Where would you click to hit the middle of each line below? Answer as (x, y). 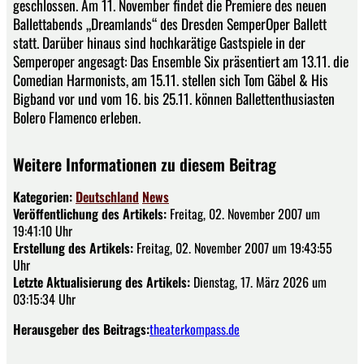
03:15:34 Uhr (44, 299)
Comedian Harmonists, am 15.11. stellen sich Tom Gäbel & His (171, 79)
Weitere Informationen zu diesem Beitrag (145, 164)
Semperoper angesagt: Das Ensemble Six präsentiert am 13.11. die (181, 61)
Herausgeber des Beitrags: (81, 329)
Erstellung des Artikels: (73, 247)
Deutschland (107, 196)
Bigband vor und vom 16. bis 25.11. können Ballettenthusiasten (174, 98)
